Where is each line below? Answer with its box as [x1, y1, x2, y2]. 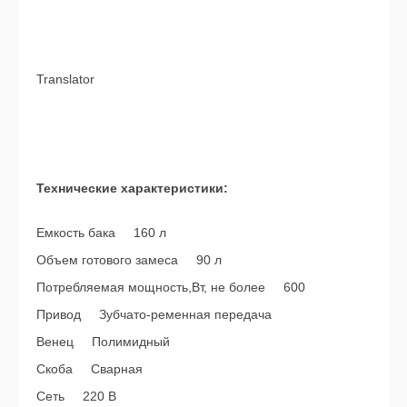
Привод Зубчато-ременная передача [36, 306, 272, 322]
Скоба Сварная [36, 361, 143, 376]
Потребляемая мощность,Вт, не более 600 [36, 279, 305, 294]
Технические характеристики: [36, 180, 228, 195]
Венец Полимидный [36, 333, 170, 349]
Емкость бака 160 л [36, 224, 166, 240]
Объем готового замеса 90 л [36, 252, 222, 267]
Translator [36, 71, 94, 86]
